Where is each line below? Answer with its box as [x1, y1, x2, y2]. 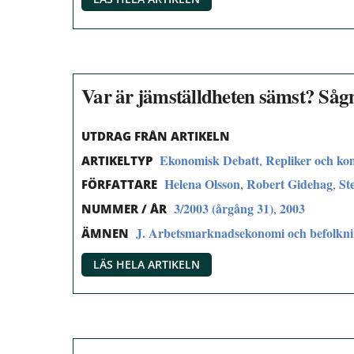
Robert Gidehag [247, 175, 333, 194]
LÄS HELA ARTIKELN [93, 256, 200, 272]
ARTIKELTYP [81, 152, 153, 168]
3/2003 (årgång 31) [174, 199, 273, 218]
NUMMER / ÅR [81, 201, 167, 217]
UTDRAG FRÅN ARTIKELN [81, 127, 230, 144]
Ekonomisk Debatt [160, 150, 259, 169]
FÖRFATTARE [81, 176, 157, 193]
